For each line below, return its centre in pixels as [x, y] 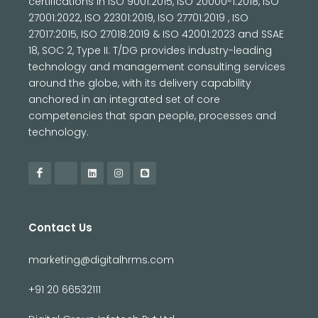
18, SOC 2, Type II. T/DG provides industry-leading [150, 51]
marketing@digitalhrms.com [101, 260]
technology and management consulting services [157, 67]
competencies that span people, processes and [152, 116]
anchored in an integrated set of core [124, 100]
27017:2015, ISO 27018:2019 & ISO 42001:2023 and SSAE [156, 34]
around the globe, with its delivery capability [140, 83]
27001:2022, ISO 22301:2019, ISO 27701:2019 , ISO [138, 18]
